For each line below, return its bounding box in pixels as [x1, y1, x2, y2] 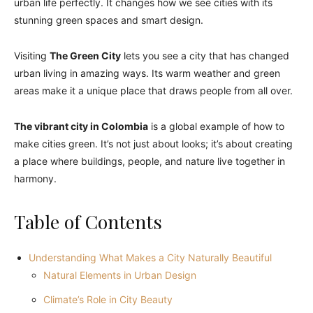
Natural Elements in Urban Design [43, 269, 196, 282]
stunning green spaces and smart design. [14, 14, 203, 27]
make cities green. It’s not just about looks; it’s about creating [14, 138, 293, 150]
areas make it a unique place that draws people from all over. [14, 85, 293, 97]
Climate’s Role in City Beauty [43, 293, 173, 306]
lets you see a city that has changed [121, 50, 289, 62]
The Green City [50, 50, 121, 62]
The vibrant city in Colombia [14, 120, 148, 133]
